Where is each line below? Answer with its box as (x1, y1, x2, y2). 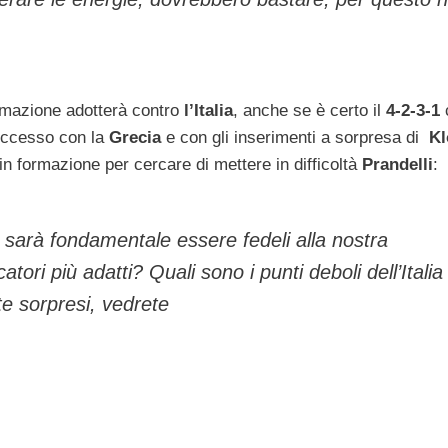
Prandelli (362, 155, 433, 175)
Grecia (109, 128, 161, 148)
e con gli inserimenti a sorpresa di (161, 128, 429, 148)
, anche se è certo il (233, 101, 386, 121)
